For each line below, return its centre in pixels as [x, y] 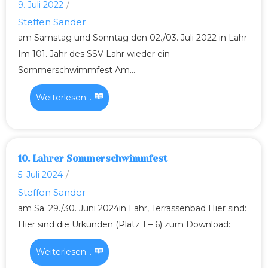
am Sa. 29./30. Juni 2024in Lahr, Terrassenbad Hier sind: [132, 208]
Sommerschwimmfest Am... [77, 70]
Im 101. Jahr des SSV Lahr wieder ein [94, 54]
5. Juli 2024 [40, 175]
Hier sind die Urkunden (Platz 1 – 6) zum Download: [124, 225]
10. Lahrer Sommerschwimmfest [93, 159]
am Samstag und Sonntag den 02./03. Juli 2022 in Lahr [133, 38]
